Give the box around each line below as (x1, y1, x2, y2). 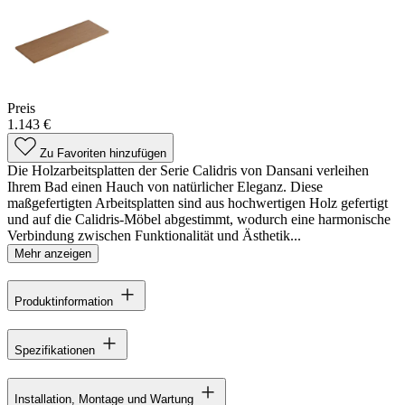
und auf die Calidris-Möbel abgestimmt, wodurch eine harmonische (7, 211, 391, 227)
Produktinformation (14, 295, 113, 309)
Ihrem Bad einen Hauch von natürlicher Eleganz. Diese (7, 178, 323, 194)
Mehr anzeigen (14, 246, 91, 260)
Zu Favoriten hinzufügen (40, 146, 166, 160)
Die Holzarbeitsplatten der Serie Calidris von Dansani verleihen (7, 162, 369, 178)
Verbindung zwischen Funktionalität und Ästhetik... (7, 227, 301, 243)
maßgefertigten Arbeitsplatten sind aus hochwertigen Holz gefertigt (7, 194, 388, 211)
